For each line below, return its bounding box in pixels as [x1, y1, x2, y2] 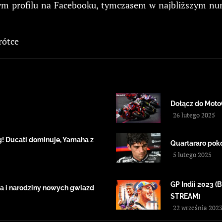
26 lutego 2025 [173, 111, 215, 120]
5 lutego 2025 [173, 150, 212, 160]
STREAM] [170, 192, 200, 201]
